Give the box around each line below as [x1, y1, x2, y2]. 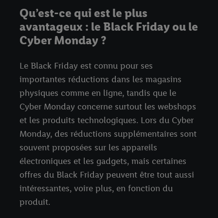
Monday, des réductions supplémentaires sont [19, 128, 197, 140]
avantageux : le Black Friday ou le [19, 19, 198, 34]
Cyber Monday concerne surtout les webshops [19, 101, 196, 112]
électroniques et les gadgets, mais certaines [19, 156, 186, 167]
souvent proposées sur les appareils [19, 142, 157, 153]
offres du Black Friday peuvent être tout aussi [19, 169, 194, 181]
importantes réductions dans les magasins [19, 74, 182, 85]
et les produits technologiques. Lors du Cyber [19, 115, 194, 126]
